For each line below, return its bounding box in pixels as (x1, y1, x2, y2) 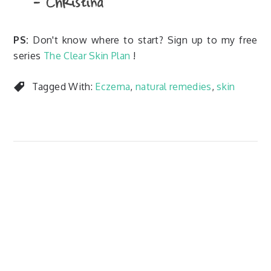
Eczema (95, 80, 131, 93)
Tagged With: (31, 80, 96, 93)
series (13, 50, 44, 62)
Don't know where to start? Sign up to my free (28, 34, 258, 46)
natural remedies (135, 80, 212, 93)
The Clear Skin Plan (43, 50, 131, 62)
